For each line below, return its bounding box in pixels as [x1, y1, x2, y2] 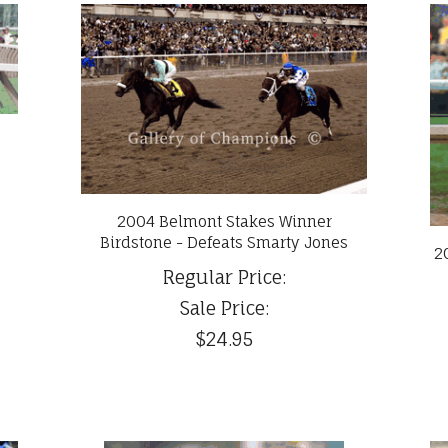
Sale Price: [179, 297, 269, 320]
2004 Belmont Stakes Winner [116, 212, 332, 232]
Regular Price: [162, 266, 286, 289]
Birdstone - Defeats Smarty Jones [100, 233, 348, 253]
